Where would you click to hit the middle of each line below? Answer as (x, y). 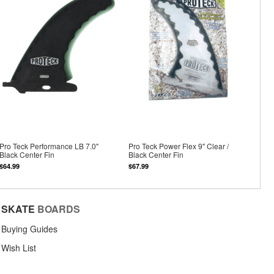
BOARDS (59, 209)
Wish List (19, 247)
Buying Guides (29, 228)
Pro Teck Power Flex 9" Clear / (179, 146)
